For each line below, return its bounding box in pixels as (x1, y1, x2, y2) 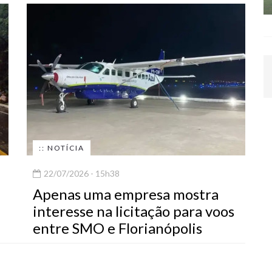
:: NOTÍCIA (39, 143, 84, 153)
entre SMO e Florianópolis (33, 219, 202, 237)
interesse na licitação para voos (33, 202, 234, 220)
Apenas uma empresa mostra (33, 185, 219, 203)
